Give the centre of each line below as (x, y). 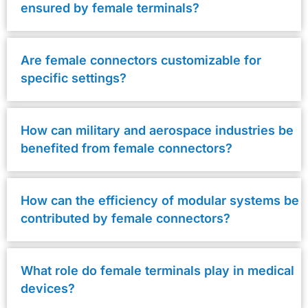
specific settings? (74, 78)
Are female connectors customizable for (141, 60)
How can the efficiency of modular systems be (160, 200)
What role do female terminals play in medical (157, 270)
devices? (48, 288)
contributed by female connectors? (125, 218)
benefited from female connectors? (126, 148)
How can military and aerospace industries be (157, 130)
